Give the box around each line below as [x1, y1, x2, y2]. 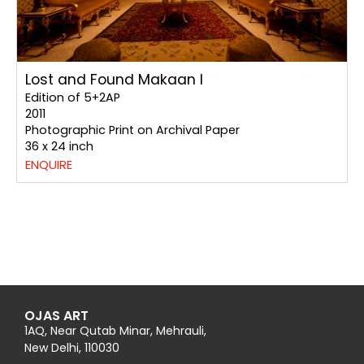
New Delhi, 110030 [24, 340, 119, 357]
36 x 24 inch [25, 138, 93, 155]
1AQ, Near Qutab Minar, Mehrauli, [24, 323, 206, 340]
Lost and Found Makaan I [25, 70, 203, 90]
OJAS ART [24, 306, 89, 326]
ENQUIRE [25, 156, 72, 174]
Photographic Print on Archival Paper [25, 122, 240, 139]
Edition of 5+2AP [25, 89, 120, 106]
